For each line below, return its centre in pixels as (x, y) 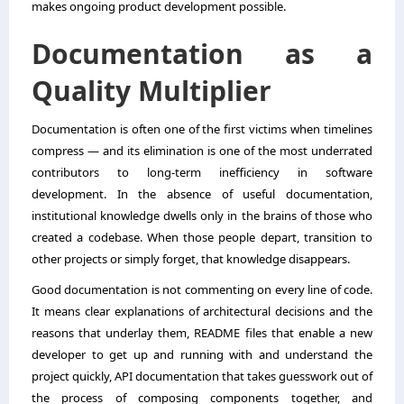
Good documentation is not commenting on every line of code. (202, 290)
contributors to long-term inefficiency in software (202, 173)
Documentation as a (202, 54)
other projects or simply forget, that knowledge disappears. (191, 259)
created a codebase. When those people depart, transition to (202, 238)
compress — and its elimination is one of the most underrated (202, 151)
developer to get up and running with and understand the (202, 355)
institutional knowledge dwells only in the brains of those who (202, 216)
